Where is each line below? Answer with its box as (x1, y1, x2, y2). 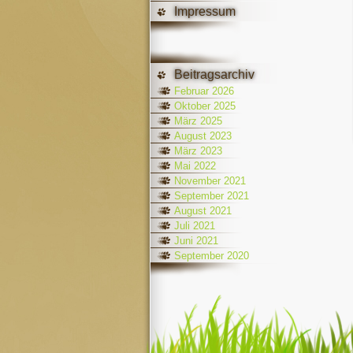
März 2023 (173, 145, 222, 157)
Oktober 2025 (173, 100, 236, 112)
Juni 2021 (173, 235, 218, 247)
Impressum (173, 5, 236, 18)
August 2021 (173, 205, 232, 217)
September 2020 (173, 250, 249, 262)
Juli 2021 (173, 220, 215, 232)
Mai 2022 (173, 160, 216, 172)
